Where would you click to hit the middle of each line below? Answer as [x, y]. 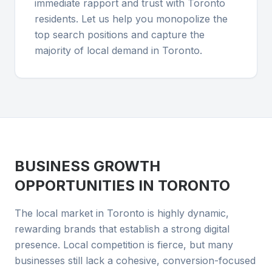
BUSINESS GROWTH [87, 166]
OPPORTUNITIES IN [86, 185]
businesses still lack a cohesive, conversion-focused [135, 260]
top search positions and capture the [120, 35]
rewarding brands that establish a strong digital [122, 229]
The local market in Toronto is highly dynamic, [122, 213]
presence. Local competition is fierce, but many [124, 245]
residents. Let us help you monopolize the [131, 19]
